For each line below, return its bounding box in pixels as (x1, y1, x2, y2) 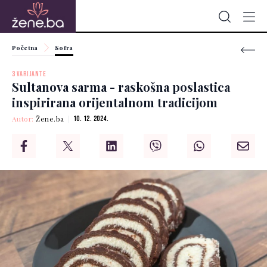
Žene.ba (36, 114, 64, 124)
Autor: (12, 114, 36, 124)
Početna (12, 44, 38, 52)
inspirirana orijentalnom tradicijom (12, 94, 218, 111)
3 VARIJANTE (12, 70, 46, 79)
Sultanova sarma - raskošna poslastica (12, 79, 230, 95)
